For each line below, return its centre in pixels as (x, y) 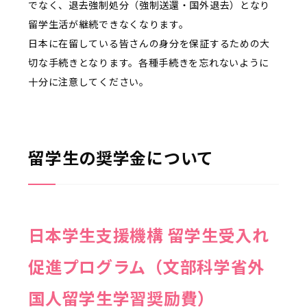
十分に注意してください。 (89, 81)
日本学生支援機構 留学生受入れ (149, 234)
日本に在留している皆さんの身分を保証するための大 (149, 43)
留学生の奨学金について (121, 157)
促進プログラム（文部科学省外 (147, 266)
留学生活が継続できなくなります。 (109, 24)
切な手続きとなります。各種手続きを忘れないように (149, 62)
